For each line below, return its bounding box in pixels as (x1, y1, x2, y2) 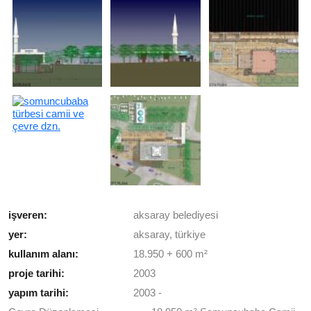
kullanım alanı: (8, 247, 81, 260)
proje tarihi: (8, 267, 67, 279)
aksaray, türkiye (133, 228, 205, 240)
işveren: (8, 208, 50, 221)
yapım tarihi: (8, 286, 72, 299)
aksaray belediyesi (133, 208, 218, 221)
